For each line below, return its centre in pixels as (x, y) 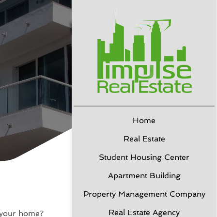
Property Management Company (144, 194)
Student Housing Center (144, 157)
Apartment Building (144, 176)
